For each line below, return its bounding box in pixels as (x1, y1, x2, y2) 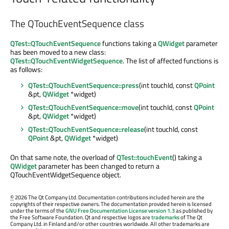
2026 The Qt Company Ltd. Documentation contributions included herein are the (14, 193, 204, 201)
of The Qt (179, 213, 202, 221)
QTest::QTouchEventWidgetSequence (10, 55, 123, 66)
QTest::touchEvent (117, 151, 172, 163)
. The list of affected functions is (123, 55, 219, 66)
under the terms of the (10, 206, 65, 215)
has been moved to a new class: (10, 46, 106, 57)
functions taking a (101, 37, 158, 49)
